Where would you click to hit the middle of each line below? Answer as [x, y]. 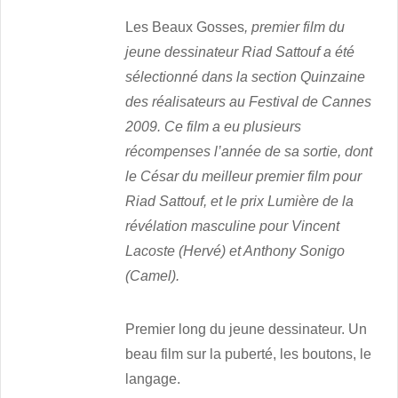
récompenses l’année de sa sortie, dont [249, 152]
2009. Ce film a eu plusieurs [214, 127]
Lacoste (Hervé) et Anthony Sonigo [235, 251]
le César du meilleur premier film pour [244, 177]
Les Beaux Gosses [185, 28]
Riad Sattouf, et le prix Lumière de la [240, 202]
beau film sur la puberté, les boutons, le [249, 354]
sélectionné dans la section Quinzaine [246, 77]
